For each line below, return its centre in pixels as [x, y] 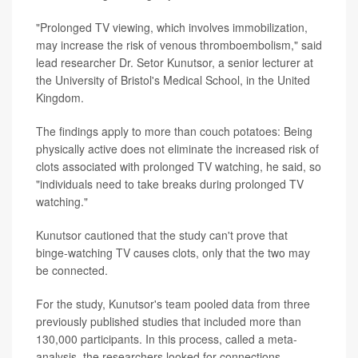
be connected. [72, 270]
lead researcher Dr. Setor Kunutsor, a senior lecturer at [175, 63]
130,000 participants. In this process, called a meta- [167, 339]
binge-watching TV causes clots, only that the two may [173, 253]
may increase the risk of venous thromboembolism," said [179, 45]
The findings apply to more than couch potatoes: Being [174, 131]
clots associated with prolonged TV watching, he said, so [179, 167]
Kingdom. [60, 98]
